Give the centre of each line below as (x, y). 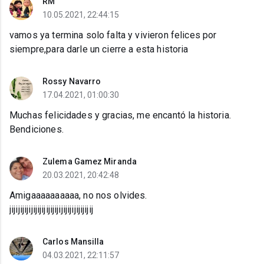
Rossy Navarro (72, 82)
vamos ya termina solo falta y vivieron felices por (113, 35)
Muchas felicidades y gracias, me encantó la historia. (120, 115)
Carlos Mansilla (73, 242)
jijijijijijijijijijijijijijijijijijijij (51, 210)
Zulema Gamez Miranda (90, 162)
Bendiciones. (37, 130)
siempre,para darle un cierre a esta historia (99, 49)
